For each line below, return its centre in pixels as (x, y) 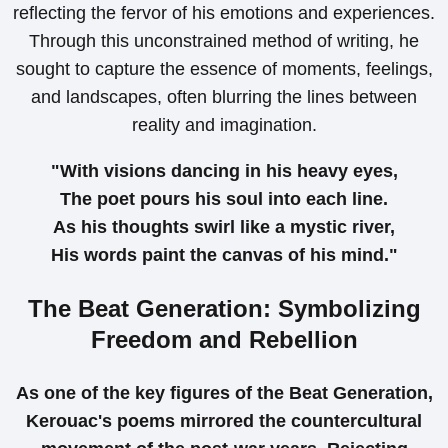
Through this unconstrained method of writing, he (224, 41)
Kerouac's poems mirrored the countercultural (224, 421)
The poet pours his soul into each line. (224, 199)
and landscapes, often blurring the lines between (224, 97)
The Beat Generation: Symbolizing (224, 309)
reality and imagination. (224, 125)
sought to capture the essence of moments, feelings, (224, 69)
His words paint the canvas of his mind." (224, 255)
